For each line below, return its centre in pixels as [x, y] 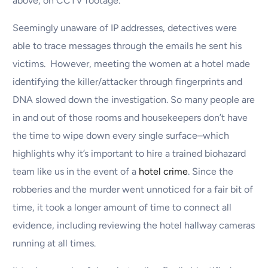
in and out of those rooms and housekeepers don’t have [130, 118]
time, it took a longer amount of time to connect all [122, 208]
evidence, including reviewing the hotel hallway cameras [134, 226]
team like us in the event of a [76, 172]
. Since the [211, 172]
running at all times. [54, 243]
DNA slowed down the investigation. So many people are [134, 100]
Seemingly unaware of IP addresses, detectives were [125, 28]
